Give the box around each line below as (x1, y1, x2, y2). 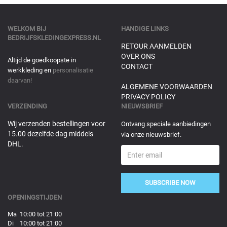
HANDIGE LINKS (121, 24, 169, 32)
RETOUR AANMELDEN (121, 42, 192, 50)
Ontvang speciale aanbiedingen (121, 120, 211, 128)
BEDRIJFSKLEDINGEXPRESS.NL (8, 33, 101, 42)
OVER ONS (121, 52, 155, 60)
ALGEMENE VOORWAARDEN (121, 82, 212, 91)
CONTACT (121, 62, 153, 70)
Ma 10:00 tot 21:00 (8, 210, 62, 218)
